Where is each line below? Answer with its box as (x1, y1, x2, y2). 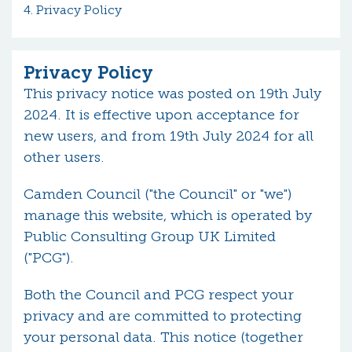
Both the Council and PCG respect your (24, 286, 294, 303)
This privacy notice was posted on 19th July (24, 85, 321, 102)
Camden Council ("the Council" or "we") (24, 185, 291, 203)
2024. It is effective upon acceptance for (24, 106, 299, 123)
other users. (24, 148, 104, 166)
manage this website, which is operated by (24, 207, 312, 224)
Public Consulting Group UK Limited (24, 228, 276, 245)
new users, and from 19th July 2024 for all (24, 127, 313, 145)
